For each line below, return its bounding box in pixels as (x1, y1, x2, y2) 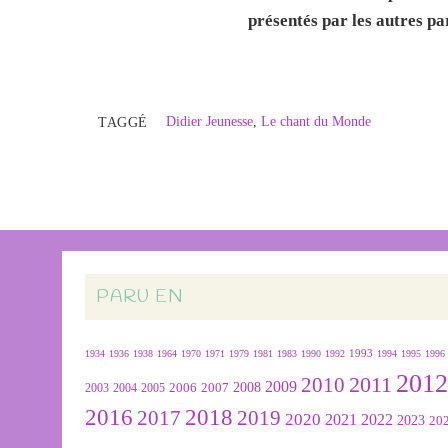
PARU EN (95, 285, 184, 310)
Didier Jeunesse (165, 113, 253, 130)
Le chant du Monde (260, 113, 371, 130)
